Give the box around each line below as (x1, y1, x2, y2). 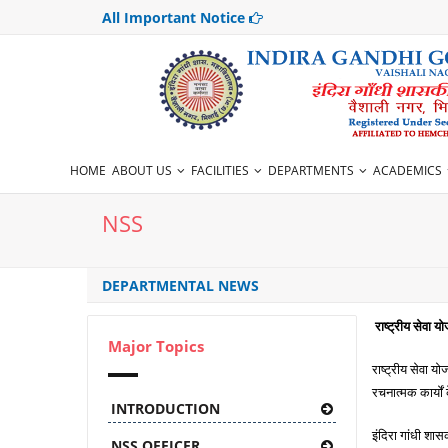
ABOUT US (112, 162, 173, 179)
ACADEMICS (373, 162, 443, 179)
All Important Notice (102, 8, 249, 27)
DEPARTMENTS (268, 162, 355, 179)
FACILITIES (191, 162, 250, 179)
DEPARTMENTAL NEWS (102, 276, 259, 295)
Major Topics (108, 336, 204, 356)
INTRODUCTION (111, 399, 220, 418)
